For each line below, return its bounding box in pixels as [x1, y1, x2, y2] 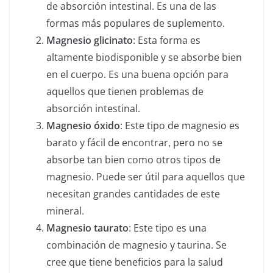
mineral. [46, 204, 84, 218]
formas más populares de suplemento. [46, 16, 225, 30]
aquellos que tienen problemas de [46, 85, 204, 99]
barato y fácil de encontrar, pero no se [46, 136, 222, 150]
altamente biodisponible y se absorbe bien [46, 51, 242, 65]
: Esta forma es [133, 34, 200, 48]
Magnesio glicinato [46, 34, 133, 48]
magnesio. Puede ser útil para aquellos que [46, 170, 245, 184]
